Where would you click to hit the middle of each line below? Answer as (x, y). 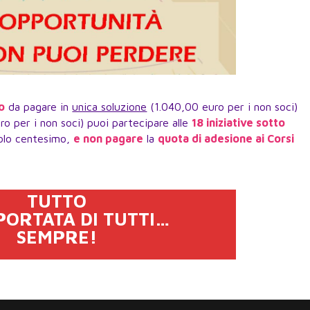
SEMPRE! (57, 237)
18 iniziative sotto (239, 123)
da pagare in (40, 107)
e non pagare (109, 139)
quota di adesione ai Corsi (226, 139)
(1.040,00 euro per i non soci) (222, 107)
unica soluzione (110, 107)
